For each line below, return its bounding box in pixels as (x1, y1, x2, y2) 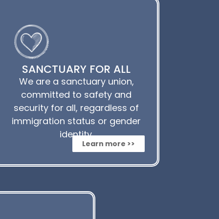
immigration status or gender (12, 114, 141, 127)
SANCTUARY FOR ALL (22, 61, 131, 77)
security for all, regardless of (14, 101, 139, 114)
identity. (59, 128, 93, 140)
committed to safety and (21, 88, 131, 101)
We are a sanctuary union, (19, 75, 134, 88)
